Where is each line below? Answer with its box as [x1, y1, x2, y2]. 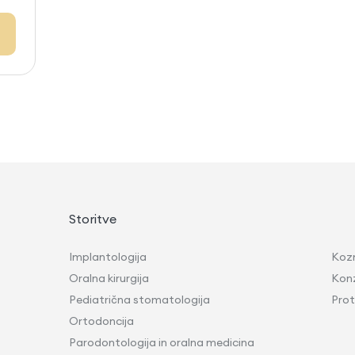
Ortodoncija [69, 313, 137, 328]
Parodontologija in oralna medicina [69, 334, 255, 349]
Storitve [69, 210, 117, 227]
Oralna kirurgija [69, 270, 150, 285]
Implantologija [69, 249, 147, 264]
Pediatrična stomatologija [69, 292, 211, 307]
